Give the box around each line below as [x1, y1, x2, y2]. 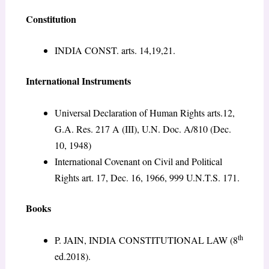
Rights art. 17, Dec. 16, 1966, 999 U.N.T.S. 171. [54, 171, 240, 184]
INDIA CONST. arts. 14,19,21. [54, 44, 175, 57]
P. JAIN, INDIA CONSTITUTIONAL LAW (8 [54, 233, 238, 246]
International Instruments [25, 74, 131, 88]
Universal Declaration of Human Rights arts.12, [54, 106, 235, 119]
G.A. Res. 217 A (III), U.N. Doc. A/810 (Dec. [54, 122, 231, 135]
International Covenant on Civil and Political [54, 154, 222, 168]
